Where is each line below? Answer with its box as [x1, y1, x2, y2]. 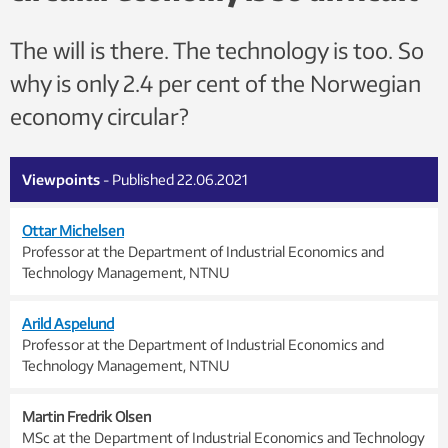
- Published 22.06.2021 [103, 171, 248, 188]
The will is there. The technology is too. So [10, 36, 424, 64]
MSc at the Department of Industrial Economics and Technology [22, 429, 425, 446]
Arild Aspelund [22, 315, 114, 332]
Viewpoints [22, 171, 100, 188]
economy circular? [10, 102, 189, 130]
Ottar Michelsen [22, 222, 124, 239]
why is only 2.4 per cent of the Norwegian [10, 69, 421, 97]
